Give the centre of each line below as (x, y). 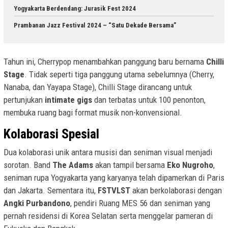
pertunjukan (24, 100)
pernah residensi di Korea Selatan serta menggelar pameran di (108, 216)
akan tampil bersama (130, 165)
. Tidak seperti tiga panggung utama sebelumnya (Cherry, (119, 75)
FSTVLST (114, 191)
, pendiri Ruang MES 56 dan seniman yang (140, 203)
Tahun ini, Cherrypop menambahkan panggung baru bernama (105, 62)
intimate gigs (68, 100)
